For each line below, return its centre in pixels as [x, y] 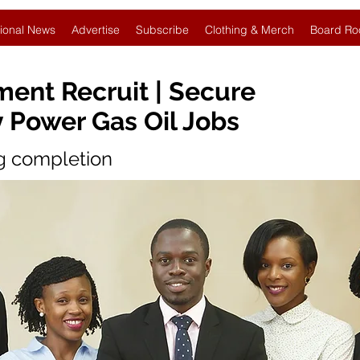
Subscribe [162, 30]
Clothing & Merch [250, 30]
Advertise [96, 30]
